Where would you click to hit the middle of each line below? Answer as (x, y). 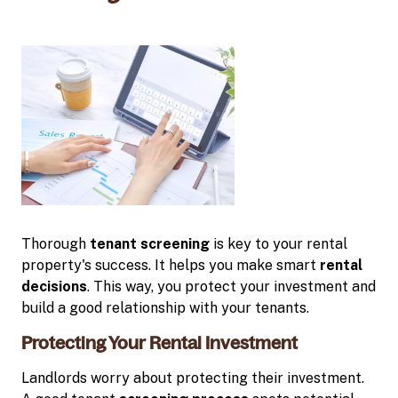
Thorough (56, 243)
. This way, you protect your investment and (231, 286)
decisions (54, 286)
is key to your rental (279, 243)
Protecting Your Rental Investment (159, 342)
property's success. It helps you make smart (171, 265)
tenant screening (150, 243)
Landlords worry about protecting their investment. (193, 378)
